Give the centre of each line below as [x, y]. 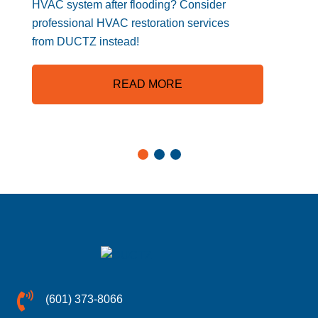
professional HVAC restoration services [131, 23]
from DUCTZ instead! [86, 41]
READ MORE [148, 84]
